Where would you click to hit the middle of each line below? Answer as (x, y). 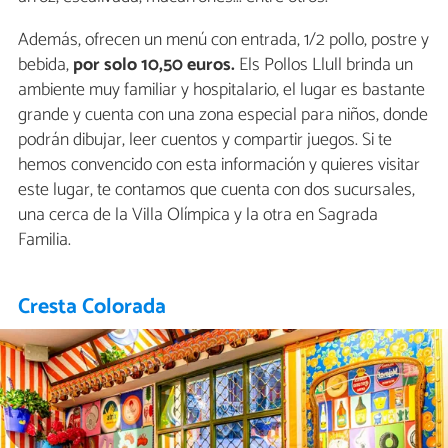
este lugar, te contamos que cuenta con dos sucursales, (216, 190)
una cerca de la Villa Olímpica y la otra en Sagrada (198, 215)
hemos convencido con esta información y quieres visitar (219, 165)
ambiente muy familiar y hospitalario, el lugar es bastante (221, 90)
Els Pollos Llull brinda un (324, 65)
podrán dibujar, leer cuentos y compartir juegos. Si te (205, 140)
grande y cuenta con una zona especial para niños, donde (223, 115)
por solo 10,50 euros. (154, 65)
